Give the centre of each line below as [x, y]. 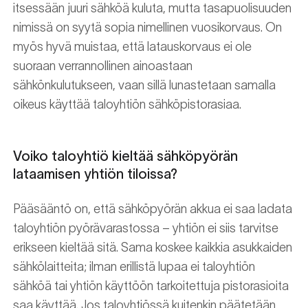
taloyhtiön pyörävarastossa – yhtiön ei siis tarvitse [146, 228]
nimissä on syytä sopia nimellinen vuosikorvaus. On [147, 27]
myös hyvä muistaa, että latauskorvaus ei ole [132, 47]
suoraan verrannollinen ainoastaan [103, 66]
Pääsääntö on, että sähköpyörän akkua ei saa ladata [153, 209]
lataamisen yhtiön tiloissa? [95, 174]
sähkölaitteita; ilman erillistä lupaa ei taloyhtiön [134, 267]
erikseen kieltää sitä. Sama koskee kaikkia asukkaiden [153, 247]
